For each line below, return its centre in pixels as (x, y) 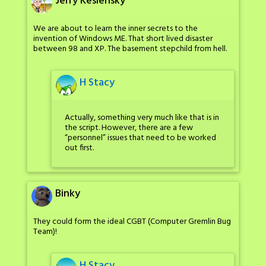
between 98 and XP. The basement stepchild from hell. (130, 49)
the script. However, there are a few (129, 128)
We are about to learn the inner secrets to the (115, 29)
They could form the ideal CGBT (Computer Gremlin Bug (132, 222)
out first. (79, 148)
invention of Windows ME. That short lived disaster (123, 39)
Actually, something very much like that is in (142, 118)
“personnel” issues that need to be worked (140, 138)
